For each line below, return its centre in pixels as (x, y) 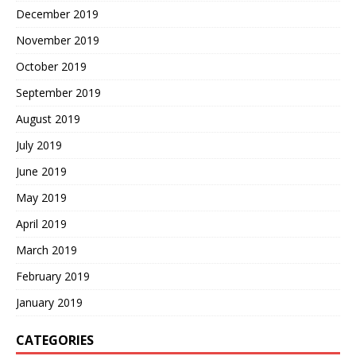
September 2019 (58, 93)
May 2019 (41, 198)
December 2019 (57, 14)
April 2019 (41, 224)
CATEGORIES (55, 341)
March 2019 (46, 250)
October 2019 (51, 67)
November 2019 (58, 41)
